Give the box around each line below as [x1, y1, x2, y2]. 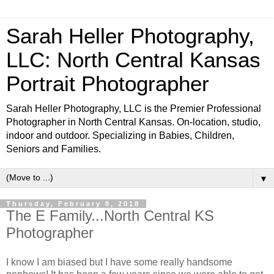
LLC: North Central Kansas [6, 48, 261, 72]
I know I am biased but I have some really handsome [6, 256, 232, 267]
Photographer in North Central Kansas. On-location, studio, [6, 117, 261, 127]
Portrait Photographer [6, 72, 209, 95]
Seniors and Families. [6, 144, 101, 154]
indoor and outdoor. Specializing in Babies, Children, [6, 130, 234, 141]
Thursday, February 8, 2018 [6, 200, 140, 207]
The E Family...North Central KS [6, 207, 214, 224]
